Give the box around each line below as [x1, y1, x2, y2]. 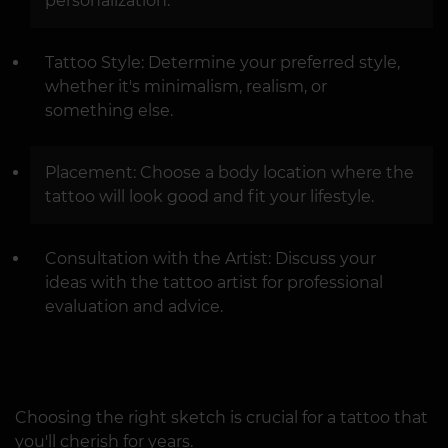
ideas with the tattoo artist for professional [45, 272, 383, 292]
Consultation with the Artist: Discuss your [45, 248, 376, 268]
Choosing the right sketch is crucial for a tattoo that [15, 407, 428, 427]
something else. [45, 100, 173, 120]
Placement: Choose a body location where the [45, 162, 414, 182]
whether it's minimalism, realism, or [45, 76, 327, 96]
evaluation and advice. [45, 296, 223, 316]
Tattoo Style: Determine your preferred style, [45, 52, 400, 72]
